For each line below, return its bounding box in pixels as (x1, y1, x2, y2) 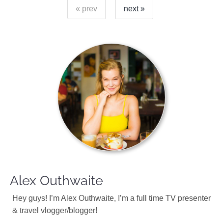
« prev (75, 4, 97, 13)
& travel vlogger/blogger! (12, 206, 97, 215)
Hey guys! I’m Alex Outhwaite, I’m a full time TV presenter (12, 194, 211, 202)
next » (123, 4, 145, 13)
